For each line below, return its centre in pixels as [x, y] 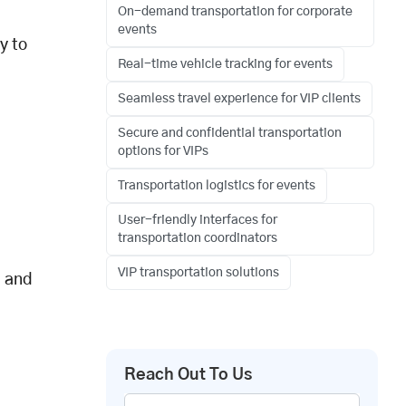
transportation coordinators [198, 239]
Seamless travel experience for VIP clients [239, 99]
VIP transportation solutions [198, 273]
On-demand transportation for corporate [235, 12]
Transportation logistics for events [217, 186]
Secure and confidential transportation [230, 134]
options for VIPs [163, 152]
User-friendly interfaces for [198, 221]
